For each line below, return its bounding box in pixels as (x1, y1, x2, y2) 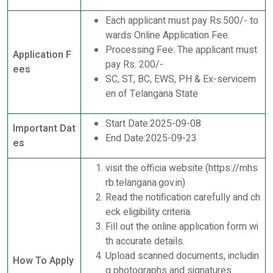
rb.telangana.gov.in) (105, 175, 185, 191)
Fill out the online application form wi (105, 219, 258, 235)
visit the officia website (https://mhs (105, 161, 258, 176)
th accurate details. (105, 234, 185, 249)
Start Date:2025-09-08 (105, 116, 201, 132)
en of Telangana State (105, 87, 198, 102)
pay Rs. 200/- (105, 57, 163, 73)
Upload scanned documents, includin (105, 249, 259, 264)
